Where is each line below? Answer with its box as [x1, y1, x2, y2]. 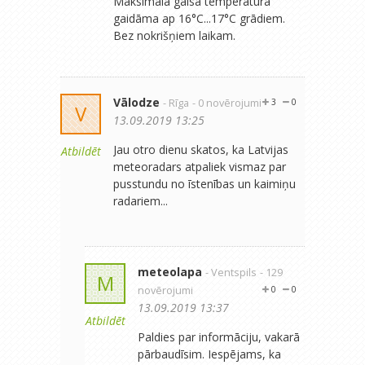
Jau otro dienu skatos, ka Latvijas [113, 141, 288, 157]
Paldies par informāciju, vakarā [138, 328, 300, 345]
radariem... [113, 192, 168, 209]
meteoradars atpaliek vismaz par [113, 158, 286, 174]
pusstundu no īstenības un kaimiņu [113, 175, 296, 191]
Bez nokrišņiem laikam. [113, 27, 235, 43]
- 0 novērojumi [192, 95, 262, 110]
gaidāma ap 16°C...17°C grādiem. [113, 10, 285, 26]
